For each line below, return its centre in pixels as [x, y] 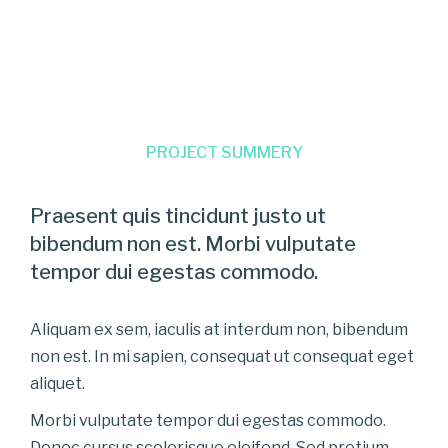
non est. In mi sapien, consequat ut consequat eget [222, 356]
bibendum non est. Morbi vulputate [193, 243]
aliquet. [57, 383]
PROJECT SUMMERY [224, 152]
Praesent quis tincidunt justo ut [178, 215]
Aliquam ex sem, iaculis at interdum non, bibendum [219, 329]
